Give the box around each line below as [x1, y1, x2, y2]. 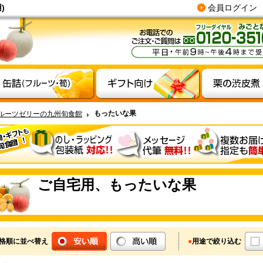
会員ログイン [208, 3, 257, 12]
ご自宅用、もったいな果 [38, 177, 196, 193]
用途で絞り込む [192, 237, 241, 245]
